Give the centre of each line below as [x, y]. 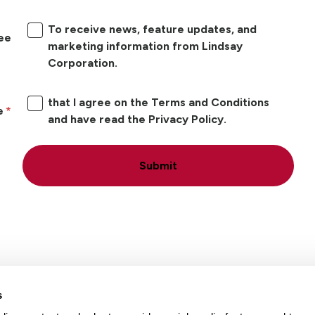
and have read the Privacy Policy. [137, 119]
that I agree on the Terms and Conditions [158, 102]
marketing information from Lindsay [145, 46]
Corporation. [82, 63]
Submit [159, 166]
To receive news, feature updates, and [152, 29]
